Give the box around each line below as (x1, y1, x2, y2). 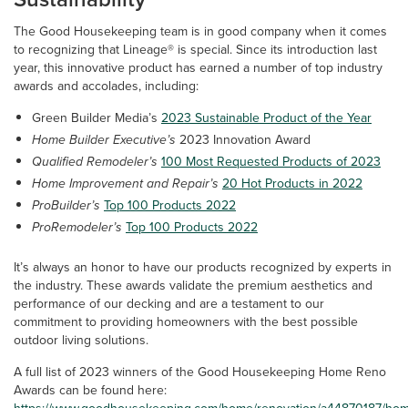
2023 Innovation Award (176, 129, 311, 149)
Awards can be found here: (14, 380, 167, 400)
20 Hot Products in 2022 (222, 173, 362, 193)
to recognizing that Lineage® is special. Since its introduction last (14, 39, 377, 59)
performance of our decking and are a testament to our (14, 293, 324, 313)
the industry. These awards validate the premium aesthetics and (14, 275, 372, 295)
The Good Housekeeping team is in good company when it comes (14, 21, 387, 41)
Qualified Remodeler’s (32, 151, 158, 171)
